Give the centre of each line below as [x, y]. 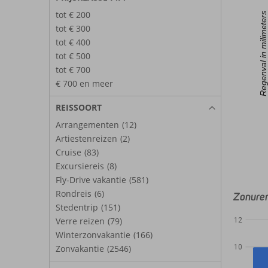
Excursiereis [80, 166]
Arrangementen [87, 124]
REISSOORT [79, 107]
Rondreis [74, 193]
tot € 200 [73, 14]
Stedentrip [77, 207]
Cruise [68, 152]
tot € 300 [73, 28]
